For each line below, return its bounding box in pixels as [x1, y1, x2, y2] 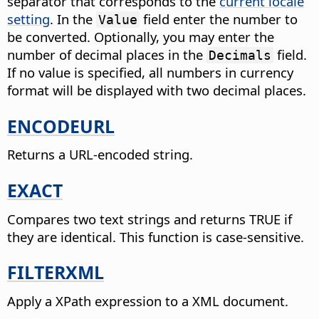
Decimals [209, 47, 271, 63]
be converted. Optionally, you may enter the [7, 27, 274, 46]
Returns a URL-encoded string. [7, 145, 193, 164]
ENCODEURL [7, 113, 115, 138]
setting [7, 9, 50, 28]
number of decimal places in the [7, 45, 206, 63]
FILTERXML [7, 260, 104, 285]
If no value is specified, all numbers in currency [7, 63, 293, 81]
